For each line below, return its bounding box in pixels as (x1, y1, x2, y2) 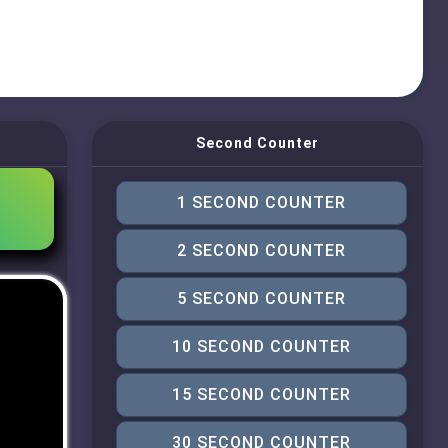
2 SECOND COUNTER (176, 241, 346, 260)
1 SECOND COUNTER (176, 193, 346, 212)
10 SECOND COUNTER (171, 337, 351, 356)
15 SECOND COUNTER (171, 385, 351, 404)
